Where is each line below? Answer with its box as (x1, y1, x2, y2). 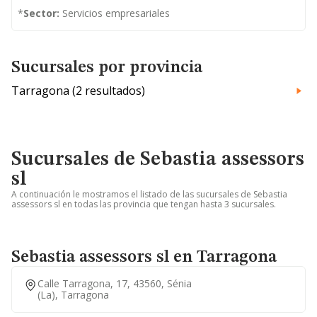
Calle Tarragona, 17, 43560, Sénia (38, 277, 192, 290)
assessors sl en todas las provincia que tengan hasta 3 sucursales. (11, 198, 276, 210)
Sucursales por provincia (11, 59, 202, 76)
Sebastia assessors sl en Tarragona (11, 249, 277, 266)
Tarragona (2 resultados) (11, 83, 145, 98)
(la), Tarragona (38, 288, 109, 301)
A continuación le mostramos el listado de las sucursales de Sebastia (11, 188, 287, 200)
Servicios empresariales (59, 6, 170, 20)
